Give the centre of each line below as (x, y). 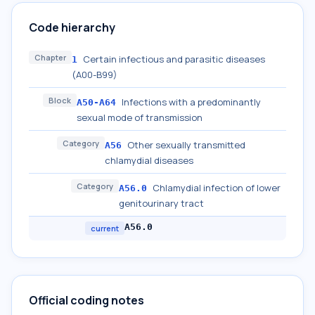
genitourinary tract (161, 203)
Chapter (50, 57)
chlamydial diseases (149, 160)
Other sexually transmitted (186, 145)
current (105, 228)
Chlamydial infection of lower (217, 188)
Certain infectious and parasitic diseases (174, 59)
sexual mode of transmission (140, 117)
